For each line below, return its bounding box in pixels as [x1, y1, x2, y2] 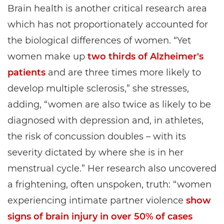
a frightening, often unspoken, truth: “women [7, 179, 211, 190]
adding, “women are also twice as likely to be [7, 99, 211, 110]
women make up [7, 51, 87, 62]
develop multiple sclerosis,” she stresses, [7, 83, 189, 94]
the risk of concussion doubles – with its [7, 131, 186, 142]
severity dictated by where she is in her [7, 147, 183, 158]
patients [7, 67, 45, 78]
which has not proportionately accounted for [7, 19, 208, 30]
